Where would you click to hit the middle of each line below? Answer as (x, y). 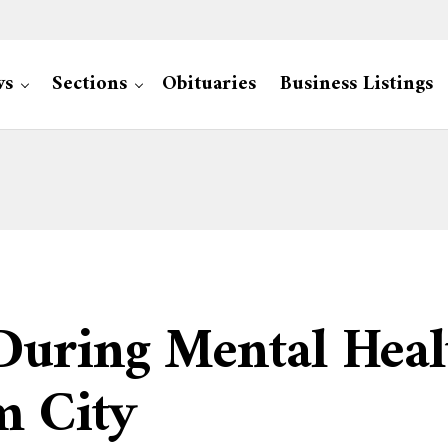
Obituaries (209, 84)
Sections (89, 84)
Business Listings (356, 84)
